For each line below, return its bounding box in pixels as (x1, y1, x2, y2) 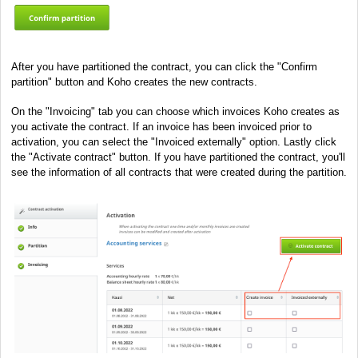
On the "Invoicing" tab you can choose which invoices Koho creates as (11, 105, 340, 118)
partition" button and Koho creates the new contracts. (11, 76, 257, 89)
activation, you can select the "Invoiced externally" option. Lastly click (11, 136, 336, 149)
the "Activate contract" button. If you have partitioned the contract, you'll (11, 151, 345, 164)
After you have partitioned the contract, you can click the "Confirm (11, 61, 317, 74)
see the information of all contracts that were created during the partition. (11, 166, 347, 179)
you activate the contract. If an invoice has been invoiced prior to (11, 121, 312, 133)
